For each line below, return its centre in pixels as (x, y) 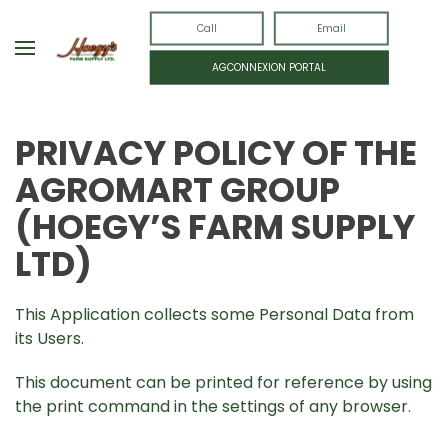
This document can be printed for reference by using (223, 382)
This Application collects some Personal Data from (214, 314)
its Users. (49, 338)
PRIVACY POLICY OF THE (216, 153)
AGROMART (114, 190)
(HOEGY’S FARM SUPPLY (215, 227)
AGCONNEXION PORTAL (268, 66)
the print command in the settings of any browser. (213, 406)
